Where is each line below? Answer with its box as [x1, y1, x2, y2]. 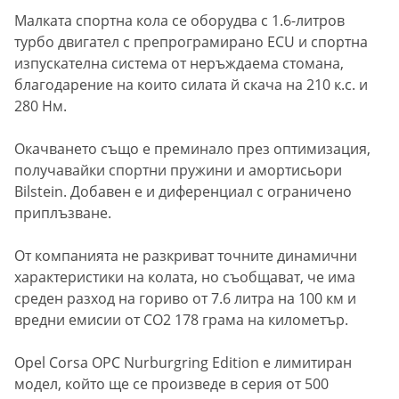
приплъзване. [14, 203, 111, 224]
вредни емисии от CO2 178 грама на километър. [14, 310, 348, 330]
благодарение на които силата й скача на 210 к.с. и [14, 75, 368, 95]
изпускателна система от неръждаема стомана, [14, 53, 344, 74]
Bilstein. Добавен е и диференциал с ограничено [14, 182, 352, 202]
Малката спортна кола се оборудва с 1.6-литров [14, 11, 345, 31]
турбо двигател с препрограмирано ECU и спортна [14, 32, 368, 53]
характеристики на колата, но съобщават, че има [14, 267, 355, 288]
